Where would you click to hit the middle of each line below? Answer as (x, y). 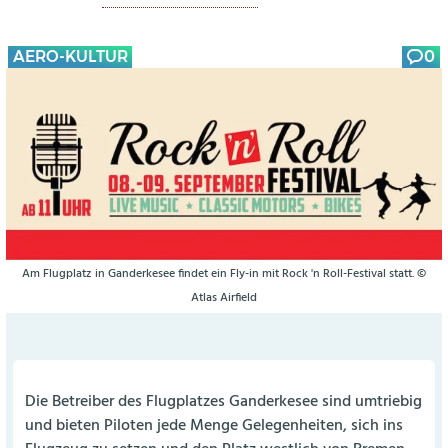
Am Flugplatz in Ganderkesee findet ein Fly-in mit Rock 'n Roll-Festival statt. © (224, 274)
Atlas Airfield (224, 298)
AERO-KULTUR (70, 56)
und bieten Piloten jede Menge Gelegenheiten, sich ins (214, 426)
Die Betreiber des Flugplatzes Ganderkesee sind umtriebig (224, 402)
